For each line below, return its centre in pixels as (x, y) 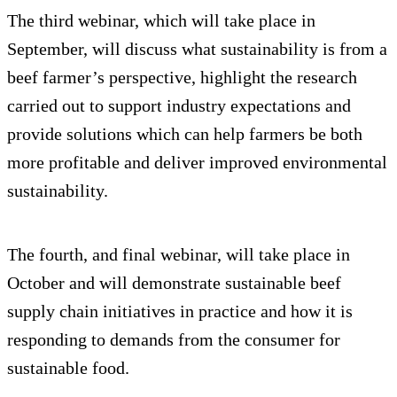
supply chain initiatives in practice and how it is (180, 311)
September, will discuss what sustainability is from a (197, 49)
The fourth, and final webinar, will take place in (179, 255)
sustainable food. (68, 368)
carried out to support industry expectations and (179, 106)
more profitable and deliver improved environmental (197, 163)
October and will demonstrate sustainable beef (174, 283)
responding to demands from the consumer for (174, 340)
